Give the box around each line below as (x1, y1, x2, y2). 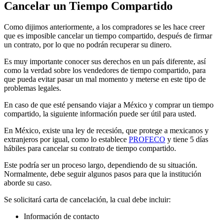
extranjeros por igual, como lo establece (4, 135, 129, 144)
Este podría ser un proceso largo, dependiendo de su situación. (4, 160, 197, 169)
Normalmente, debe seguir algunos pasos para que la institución (4, 169, 201, 178)
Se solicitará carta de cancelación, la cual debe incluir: (4, 195, 171, 204)
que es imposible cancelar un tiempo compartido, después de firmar (4, 31, 212, 40)
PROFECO (129, 135, 165, 144)
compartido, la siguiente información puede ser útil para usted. (4, 109, 196, 118)
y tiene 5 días (165, 135, 208, 144)
